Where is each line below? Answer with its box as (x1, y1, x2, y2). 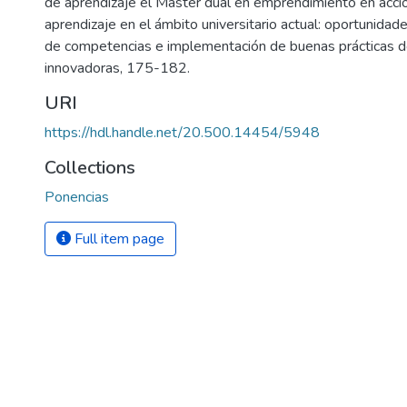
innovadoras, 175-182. (45, 58, 190, 78)
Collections (45, 155, 135, 180)
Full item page (71, 229, 164, 249)
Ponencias (45, 187, 109, 207)
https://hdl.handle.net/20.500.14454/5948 (45, 123, 320, 143)
